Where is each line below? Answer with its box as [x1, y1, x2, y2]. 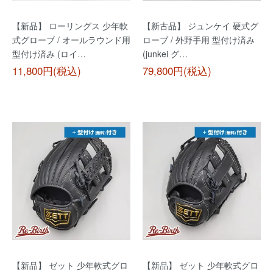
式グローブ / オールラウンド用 [12, 34, 130, 46]
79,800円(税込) [143, 63, 211, 78]
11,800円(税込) [12, 63, 81, 78]
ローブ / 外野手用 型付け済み [143, 34, 255, 46]
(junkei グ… [143, 48, 188, 60]
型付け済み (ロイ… [12, 48, 86, 60]
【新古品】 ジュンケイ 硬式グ [143, 19, 258, 32]
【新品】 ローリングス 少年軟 [12, 19, 128, 32]
